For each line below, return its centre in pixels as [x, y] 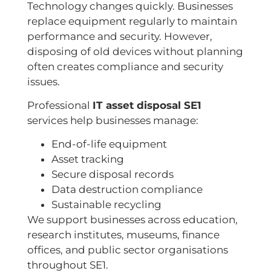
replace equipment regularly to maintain [132, 21]
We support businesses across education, [132, 220]
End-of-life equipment [109, 144]
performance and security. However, [120, 36]
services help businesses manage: [113, 121]
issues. [44, 81]
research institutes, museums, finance [123, 235]
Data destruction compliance [127, 190]
